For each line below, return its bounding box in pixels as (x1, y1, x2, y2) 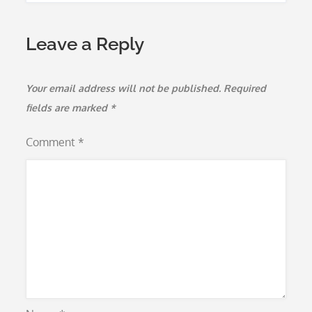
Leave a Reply (26, 33, 145, 54)
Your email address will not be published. (26, 82, 221, 94)
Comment (26, 135, 79, 149)
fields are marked (26, 102, 111, 114)
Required (224, 82, 267, 94)
